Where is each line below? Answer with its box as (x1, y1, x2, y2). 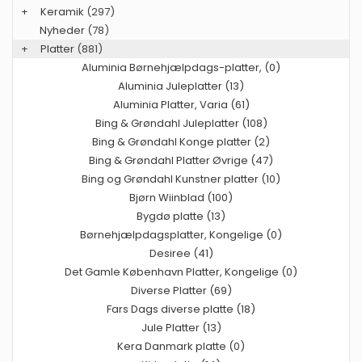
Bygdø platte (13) (137, 208, 225, 225)
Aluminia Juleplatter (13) (118, 78, 244, 95)
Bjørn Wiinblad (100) (129, 190, 233, 206)
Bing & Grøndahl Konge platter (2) (92, 134, 270, 150)
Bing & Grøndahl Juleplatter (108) (95, 116, 267, 132)
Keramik (40, 4, 84, 20)
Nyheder (40, 23, 85, 39)
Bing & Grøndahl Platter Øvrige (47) (89, 153, 273, 169)
